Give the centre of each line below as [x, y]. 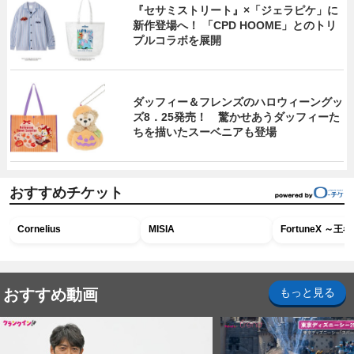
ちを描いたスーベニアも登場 [205, 132]
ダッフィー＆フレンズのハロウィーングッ [238, 102]
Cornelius [39, 229]
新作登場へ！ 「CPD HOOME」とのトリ [235, 26]
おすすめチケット [66, 192]
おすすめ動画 [51, 294]
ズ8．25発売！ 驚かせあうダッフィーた [237, 117]
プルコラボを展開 [177, 41]
